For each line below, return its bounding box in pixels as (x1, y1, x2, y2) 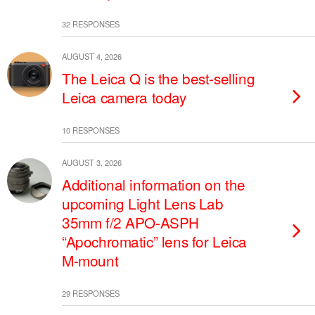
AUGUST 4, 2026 (62, 51, 122, 62)
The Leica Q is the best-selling (62, 67, 255, 89)
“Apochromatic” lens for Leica (62, 231, 247, 252)
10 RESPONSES (62, 124, 120, 136)
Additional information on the (62, 174, 245, 195)
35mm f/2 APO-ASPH (62, 212, 199, 233)
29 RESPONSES (62, 288, 120, 299)
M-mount (62, 250, 119, 271)
